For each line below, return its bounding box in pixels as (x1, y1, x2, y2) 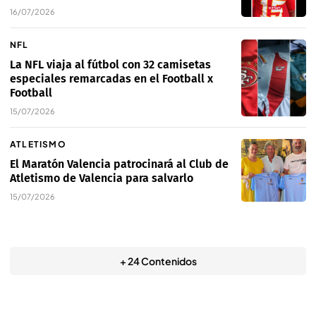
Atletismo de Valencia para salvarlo (10, 171, 193, 186)
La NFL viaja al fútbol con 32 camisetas (10, 58, 211, 72)
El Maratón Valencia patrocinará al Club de (10, 157, 229, 171)
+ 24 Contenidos (119, 255, 197, 268)
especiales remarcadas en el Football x (10, 72, 213, 86)
